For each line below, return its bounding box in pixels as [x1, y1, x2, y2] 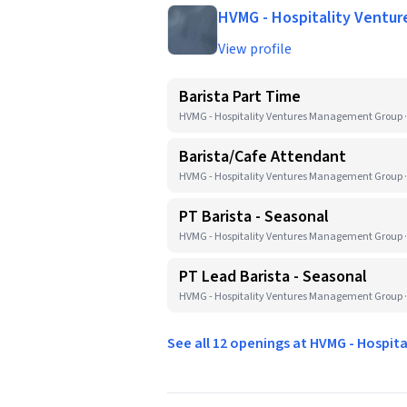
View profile [218, 39, 292, 59]
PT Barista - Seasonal [179, 205, 329, 228]
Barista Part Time [179, 85, 301, 108]
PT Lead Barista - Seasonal [179, 265, 367, 288]
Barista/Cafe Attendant [179, 145, 346, 168]
